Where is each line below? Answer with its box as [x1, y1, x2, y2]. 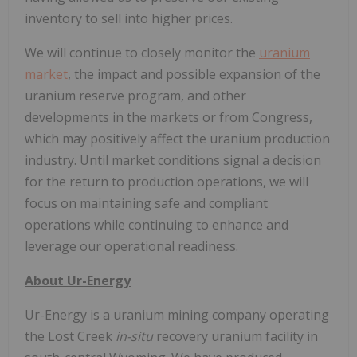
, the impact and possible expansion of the [68, 65, 320, 84]
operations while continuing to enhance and [25, 216, 288, 234]
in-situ [116, 328, 156, 346]
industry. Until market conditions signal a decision [25, 151, 321, 170]
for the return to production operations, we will [25, 173, 308, 191]
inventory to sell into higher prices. [25, 10, 233, 28]
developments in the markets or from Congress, [25, 108, 312, 127]
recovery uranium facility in [156, 328, 318, 346]
